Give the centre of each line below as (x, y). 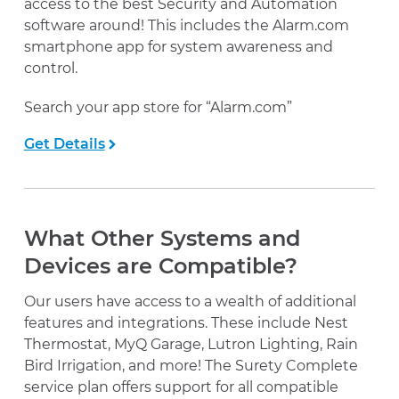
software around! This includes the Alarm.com (186, 25)
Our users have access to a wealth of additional (190, 302)
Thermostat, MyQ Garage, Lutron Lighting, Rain (191, 345)
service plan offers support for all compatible (181, 387)
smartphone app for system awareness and (178, 46)
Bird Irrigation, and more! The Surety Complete (191, 366)
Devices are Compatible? (160, 265)
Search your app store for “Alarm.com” (158, 107)
